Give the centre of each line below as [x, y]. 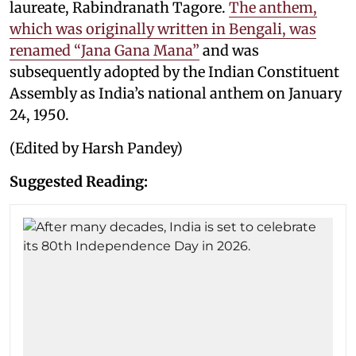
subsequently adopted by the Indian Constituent [174, 72]
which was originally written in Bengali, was [163, 29]
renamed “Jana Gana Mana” [104, 50]
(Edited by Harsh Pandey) [96, 148]
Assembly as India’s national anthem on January [176, 93]
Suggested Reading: [79, 182]
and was [229, 50]
